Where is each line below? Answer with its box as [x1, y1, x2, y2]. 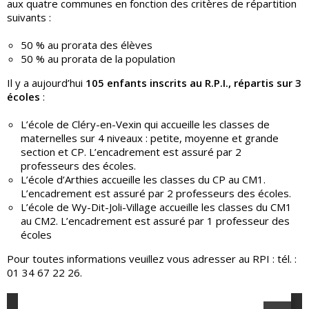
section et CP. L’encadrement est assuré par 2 [21, 144, 241, 159]
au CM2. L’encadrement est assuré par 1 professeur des [21, 213, 290, 228]
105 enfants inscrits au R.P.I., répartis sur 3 [86, 75, 301, 90]
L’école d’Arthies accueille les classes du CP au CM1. [21, 172, 266, 186]
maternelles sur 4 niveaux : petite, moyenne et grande [21, 130, 279, 145]
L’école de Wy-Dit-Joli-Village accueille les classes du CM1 [21, 199, 292, 214]
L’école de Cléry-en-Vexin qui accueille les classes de [21, 117, 270, 131]
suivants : [7, 10, 51, 24]
